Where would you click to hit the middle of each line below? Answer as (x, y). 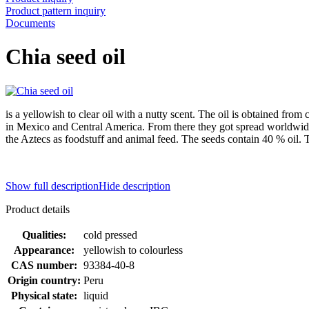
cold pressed (110, 235)
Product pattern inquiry (56, 10)
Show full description (52, 186)
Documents (30, 23)
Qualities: (44, 235)
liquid (96, 295)
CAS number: (44, 265)
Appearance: (44, 250)
